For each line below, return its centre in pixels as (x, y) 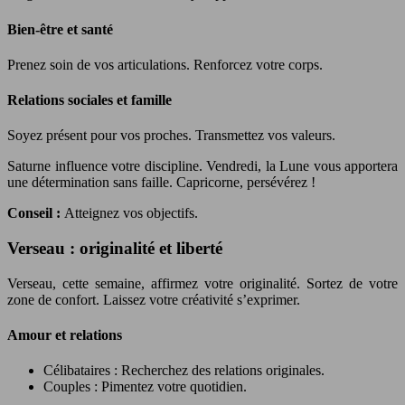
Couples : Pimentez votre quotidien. (145, 387)
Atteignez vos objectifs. (131, 213)
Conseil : (36, 213)
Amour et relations (65, 335)
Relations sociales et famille (89, 100)
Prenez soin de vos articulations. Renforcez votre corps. (165, 64)
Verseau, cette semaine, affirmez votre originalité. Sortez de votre (202, 283)
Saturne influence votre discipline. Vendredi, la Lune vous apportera (202, 166)
